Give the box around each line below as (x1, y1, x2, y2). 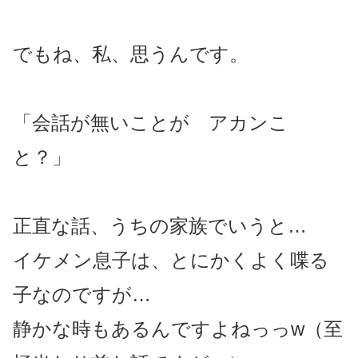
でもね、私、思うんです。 (13, 42, 249, 65)
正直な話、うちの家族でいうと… (13, 214, 307, 237)
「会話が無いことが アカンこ (13, 111, 288, 133)
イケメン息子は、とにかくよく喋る (13, 249, 329, 271)
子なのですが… (13, 283, 151, 305)
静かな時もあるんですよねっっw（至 (13, 317, 343, 340)
